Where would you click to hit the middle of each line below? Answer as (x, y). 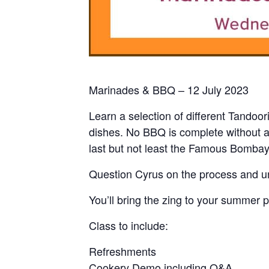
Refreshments (122, 251)
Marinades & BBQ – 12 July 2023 (169, 89)
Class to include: (128, 225)
